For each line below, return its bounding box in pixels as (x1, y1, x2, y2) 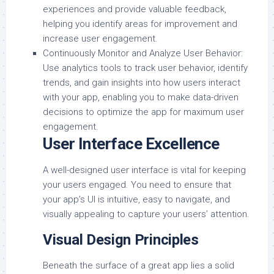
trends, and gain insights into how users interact (43, 77, 240, 89)
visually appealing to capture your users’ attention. (43, 209, 250, 220)
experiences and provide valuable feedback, (43, 4, 226, 15)
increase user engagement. (43, 33, 158, 45)
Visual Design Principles (43, 231, 199, 249)
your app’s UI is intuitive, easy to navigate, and (43, 194, 230, 206)
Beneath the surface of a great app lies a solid (43, 260, 234, 272)
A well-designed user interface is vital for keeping (43, 165, 246, 176)
